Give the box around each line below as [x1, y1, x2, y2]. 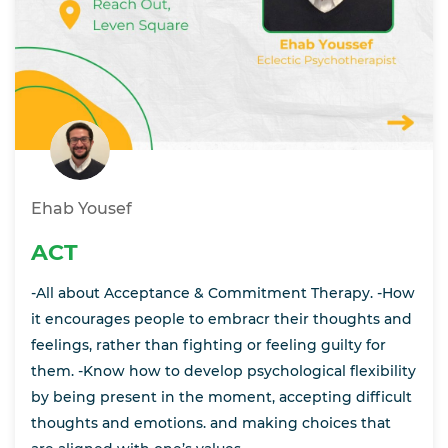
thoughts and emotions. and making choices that [31, 414, 391, 433]
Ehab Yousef [31, 199, 132, 219]
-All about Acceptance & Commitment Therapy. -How [31, 284, 415, 303]
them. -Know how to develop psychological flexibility [31, 362, 416, 381]
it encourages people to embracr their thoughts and [31, 310, 412, 329]
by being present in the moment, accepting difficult [31, 388, 412, 407]
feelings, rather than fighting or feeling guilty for [31, 336, 386, 355]
